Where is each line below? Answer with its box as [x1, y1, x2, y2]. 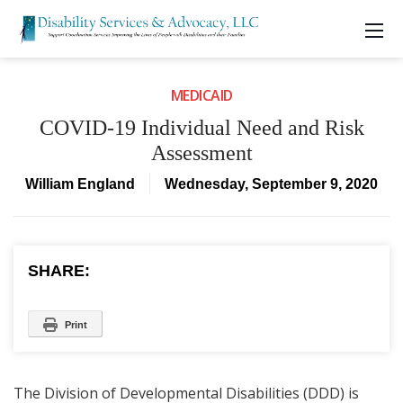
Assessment [150, 141, 253, 165]
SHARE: [28, 262, 90, 280]
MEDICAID [170, 85, 233, 105]
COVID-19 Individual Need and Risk [39, 116, 364, 139]
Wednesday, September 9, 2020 [165, 175, 378, 192]
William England [25, 175, 135, 192]
